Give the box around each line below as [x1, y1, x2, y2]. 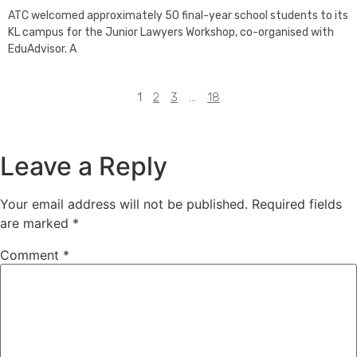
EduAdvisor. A [8, 42, 76, 57]
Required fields [252, 196, 342, 213]
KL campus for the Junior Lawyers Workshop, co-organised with [8, 25, 334, 40]
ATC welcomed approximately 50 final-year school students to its [8, 9, 348, 23]
